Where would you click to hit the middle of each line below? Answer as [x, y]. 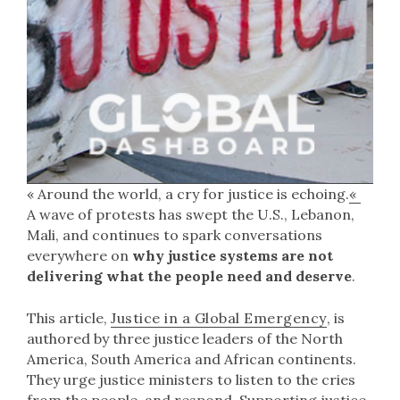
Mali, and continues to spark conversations [175, 235]
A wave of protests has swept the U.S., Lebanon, [191, 214]
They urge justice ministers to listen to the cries [191, 379]
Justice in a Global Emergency [219, 318]
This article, [69, 318]
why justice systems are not [233, 255]
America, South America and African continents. [192, 359]
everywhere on [79, 255]
